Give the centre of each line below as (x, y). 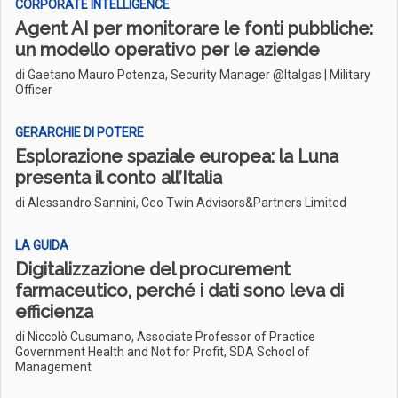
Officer (34, 90)
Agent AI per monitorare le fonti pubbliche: (194, 28)
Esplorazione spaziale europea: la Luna (177, 156)
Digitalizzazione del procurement (153, 269)
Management (53, 367)
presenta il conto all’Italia (119, 178)
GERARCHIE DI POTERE (80, 132)
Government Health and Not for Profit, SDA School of (163, 352)
